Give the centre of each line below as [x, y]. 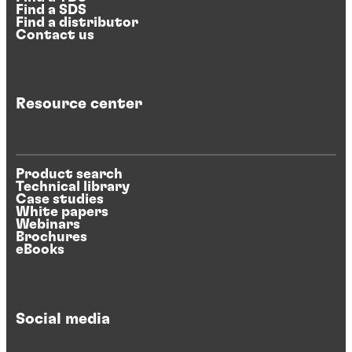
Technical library [73, 187]
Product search [69, 175]
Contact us [55, 35]
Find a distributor [77, 22]
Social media [63, 319]
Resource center [79, 104]
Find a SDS [51, 10]
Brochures [51, 238]
